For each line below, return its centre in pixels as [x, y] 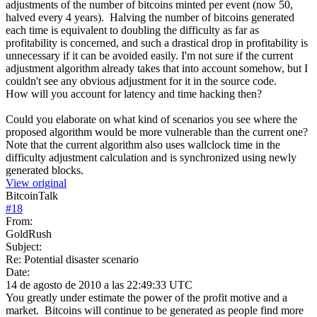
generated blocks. [45, 170]
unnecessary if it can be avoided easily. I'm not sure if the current [149, 55]
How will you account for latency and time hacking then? [134, 93]
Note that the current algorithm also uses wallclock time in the [143, 144]
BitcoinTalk [32, 195]
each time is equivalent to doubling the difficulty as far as [132, 30]
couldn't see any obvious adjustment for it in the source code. [141, 81]
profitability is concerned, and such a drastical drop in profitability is [157, 42]
